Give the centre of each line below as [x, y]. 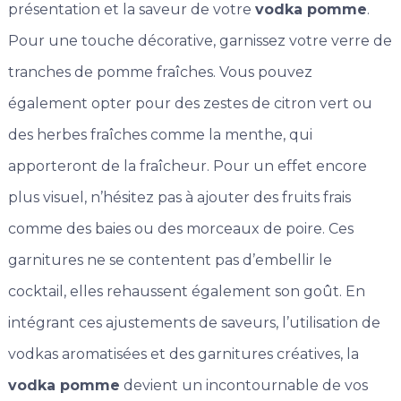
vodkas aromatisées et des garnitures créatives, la [183, 354]
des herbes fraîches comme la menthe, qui [160, 135]
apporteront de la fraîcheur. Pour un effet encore [187, 166]
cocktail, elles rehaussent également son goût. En [186, 292]
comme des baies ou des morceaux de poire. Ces [180, 229]
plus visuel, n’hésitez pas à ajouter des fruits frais [179, 198]
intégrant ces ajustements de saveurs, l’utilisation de [194, 323]
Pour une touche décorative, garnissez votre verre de [200, 41]
